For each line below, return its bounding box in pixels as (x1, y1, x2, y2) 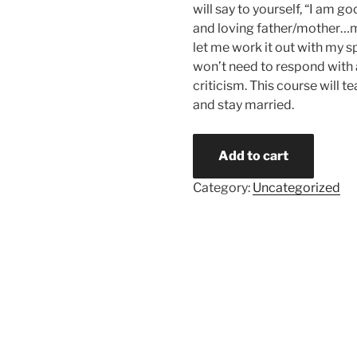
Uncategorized (253, 180, 341, 196)
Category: (193, 180, 253, 196)
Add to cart (218, 148, 289, 164)
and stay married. (193, 97, 295, 113)
